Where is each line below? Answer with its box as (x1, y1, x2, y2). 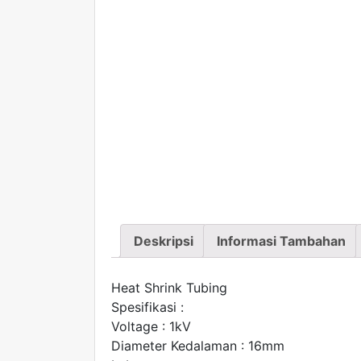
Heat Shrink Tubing (111, 280, 227, 297)
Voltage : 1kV (111, 318, 191, 335)
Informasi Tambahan (217, 232, 346, 249)
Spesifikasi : (111, 299, 184, 316)
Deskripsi (134, 232, 193, 249)
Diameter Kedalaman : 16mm (111, 338, 284, 355)
